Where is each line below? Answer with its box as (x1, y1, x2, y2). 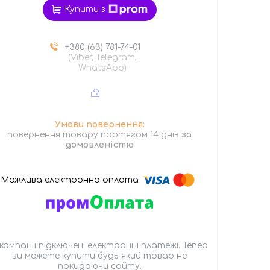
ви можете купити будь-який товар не (12, 251, 187, 260)
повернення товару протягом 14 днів (7, 130, 182, 139)
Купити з (64, 5, 105, 14)
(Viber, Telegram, (68, 52, 137, 62)
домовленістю (65, 140, 134, 149)
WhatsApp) (78, 63, 127, 72)
